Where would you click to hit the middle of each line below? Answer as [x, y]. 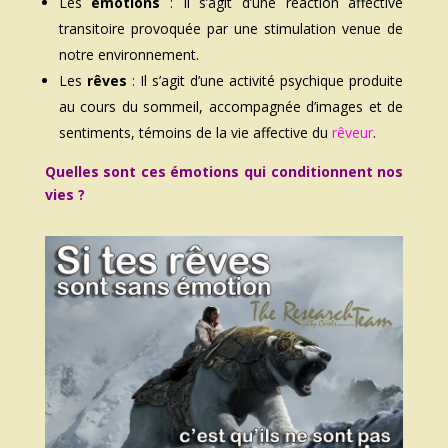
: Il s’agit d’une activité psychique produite [265, 81]
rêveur [352, 133]
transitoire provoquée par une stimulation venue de [231, 29]
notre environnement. [128, 55]
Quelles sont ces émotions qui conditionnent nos [224, 172]
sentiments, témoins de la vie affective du [195, 133]
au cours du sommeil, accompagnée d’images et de [231, 107]
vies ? [64, 195]
